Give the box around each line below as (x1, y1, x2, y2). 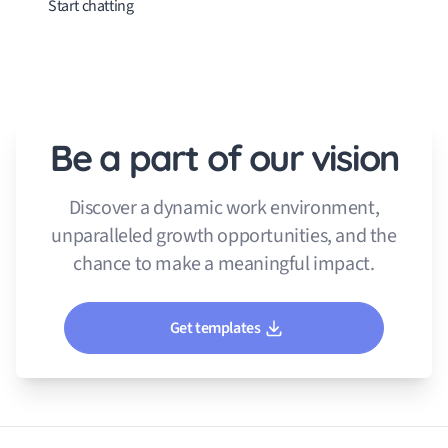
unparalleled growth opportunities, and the (51, 221, 397, 250)
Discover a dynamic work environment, (68, 193, 380, 222)
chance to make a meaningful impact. (73, 249, 375, 278)
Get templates (169, 316, 261, 339)
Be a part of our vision (49, 134, 399, 180)
